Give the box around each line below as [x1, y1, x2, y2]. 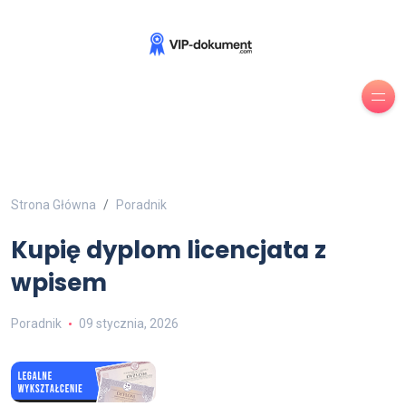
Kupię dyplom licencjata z [11, 234, 326, 266]
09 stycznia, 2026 [78, 316, 179, 331]
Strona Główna [11, 198, 96, 212]
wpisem [11, 266, 107, 299]
